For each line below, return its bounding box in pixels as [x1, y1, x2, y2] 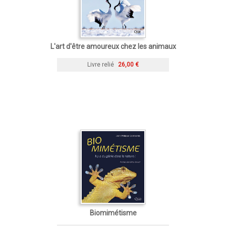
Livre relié [87, 61, 114, 68]
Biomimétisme [89, 208, 137, 217]
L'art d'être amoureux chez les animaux [50, 42, 176, 50]
